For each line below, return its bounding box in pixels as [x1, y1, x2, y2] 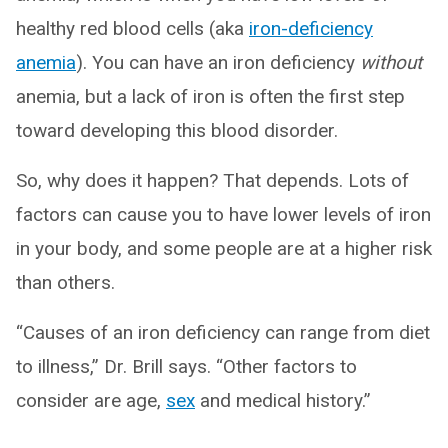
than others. [16, 270, 115, 294]
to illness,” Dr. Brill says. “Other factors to [16, 354, 357, 378]
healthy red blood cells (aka [16, 16, 249, 40]
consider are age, [16, 388, 166, 412]
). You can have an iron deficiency [76, 50, 360, 74]
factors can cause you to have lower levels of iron [16, 202, 431, 226]
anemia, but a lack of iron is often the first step [16, 84, 405, 108]
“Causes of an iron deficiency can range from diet [16, 320, 430, 344]
